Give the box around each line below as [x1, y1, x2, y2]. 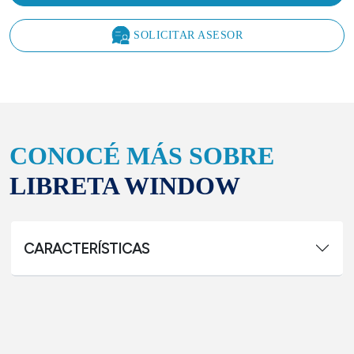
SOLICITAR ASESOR [134, 29, 243, 41]
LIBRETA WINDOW [9, 171, 240, 200]
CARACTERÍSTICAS [24, 239, 149, 258]
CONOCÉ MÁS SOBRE [9, 141, 274, 170]
